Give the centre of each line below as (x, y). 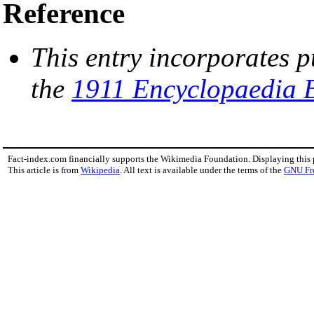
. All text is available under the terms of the (202, 170)
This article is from (44, 170)
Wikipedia (100, 170)
